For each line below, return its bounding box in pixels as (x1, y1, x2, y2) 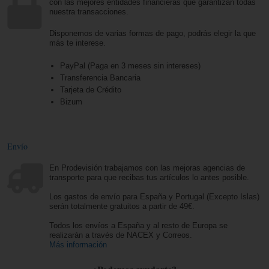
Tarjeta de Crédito (59, 85, 121, 94)
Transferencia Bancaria (59, 73, 143, 82)
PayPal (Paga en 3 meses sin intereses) (59, 61, 201, 70)
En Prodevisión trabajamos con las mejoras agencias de (49, 163, 246, 172)
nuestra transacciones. (49, 7, 129, 16)
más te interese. (49, 38, 106, 47)
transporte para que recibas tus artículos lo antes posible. (49, 173, 250, 182)
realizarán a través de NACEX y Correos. (49, 231, 193, 240)
